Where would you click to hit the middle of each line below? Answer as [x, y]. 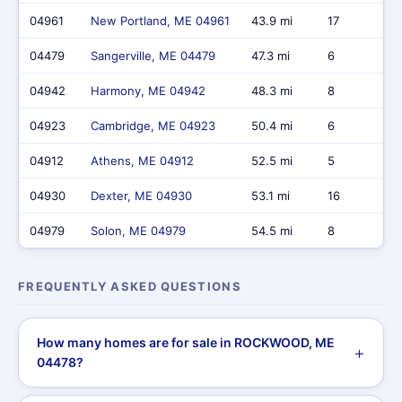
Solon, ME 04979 [138, 231]
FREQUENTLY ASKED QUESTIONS [130, 286]
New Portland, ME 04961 [160, 21]
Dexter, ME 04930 [141, 196]
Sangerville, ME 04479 [153, 56]
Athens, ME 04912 [142, 161]
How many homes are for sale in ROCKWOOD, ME [186, 342]
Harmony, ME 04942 [148, 91]
